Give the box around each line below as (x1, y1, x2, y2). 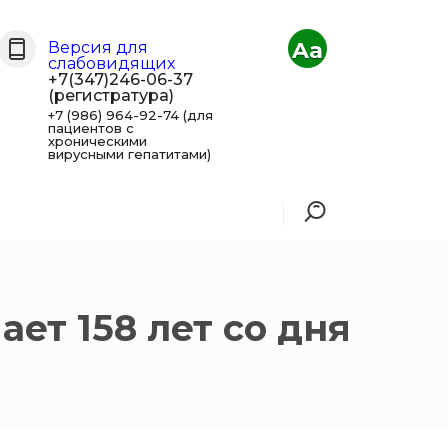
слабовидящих (48, 54, 176, 73)
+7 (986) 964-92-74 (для (48, 107, 214, 123)
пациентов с (48, 120, 135, 136)
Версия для (48, 38, 149, 57)
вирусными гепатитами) (48, 146, 212, 162)
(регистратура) (48, 86, 175, 105)
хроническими (48, 133, 148, 149)
